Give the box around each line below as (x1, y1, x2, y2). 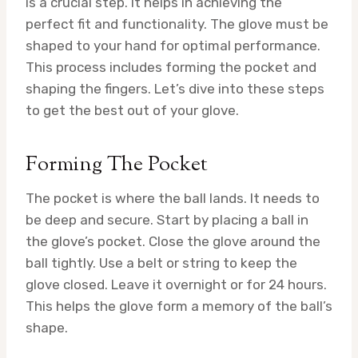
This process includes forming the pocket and (26, 58, 316, 75)
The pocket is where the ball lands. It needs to (26, 189, 320, 206)
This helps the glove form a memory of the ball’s (26, 297, 332, 314)
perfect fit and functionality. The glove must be (26, 15, 328, 32)
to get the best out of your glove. (26, 101, 239, 118)
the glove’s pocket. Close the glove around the (26, 233, 320, 249)
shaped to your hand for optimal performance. (26, 37, 320, 54)
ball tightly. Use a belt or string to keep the (26, 254, 297, 271)
